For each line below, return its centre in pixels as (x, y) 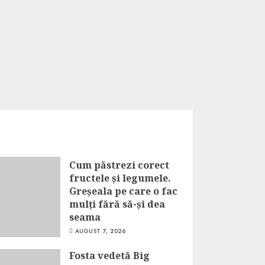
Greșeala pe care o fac (123, 191)
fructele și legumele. (120, 178)
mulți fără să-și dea (117, 204)
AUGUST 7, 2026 (100, 231)
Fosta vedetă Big (109, 256)
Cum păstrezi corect (119, 165)
